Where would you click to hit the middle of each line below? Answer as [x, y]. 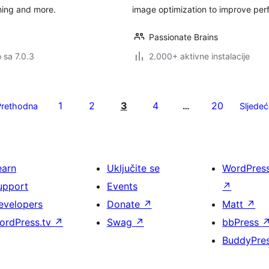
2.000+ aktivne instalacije [199, 56]
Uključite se [133, 168]
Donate [125, 204]
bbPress [242, 222]
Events [122, 186]
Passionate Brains [183, 37]
